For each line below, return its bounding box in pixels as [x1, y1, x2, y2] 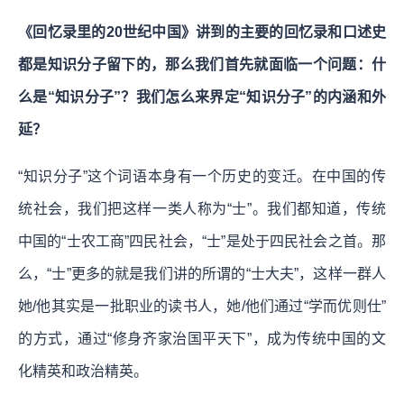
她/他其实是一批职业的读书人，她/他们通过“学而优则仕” [18, 298, 386, 314]
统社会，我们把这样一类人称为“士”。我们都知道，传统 [18, 200, 386, 216]
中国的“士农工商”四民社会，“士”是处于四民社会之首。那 [18, 233, 386, 249]
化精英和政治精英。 [18, 363, 148, 379]
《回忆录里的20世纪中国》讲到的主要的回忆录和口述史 [18, 23, 386, 40]
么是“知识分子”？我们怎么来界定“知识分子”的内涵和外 [18, 88, 386, 105]
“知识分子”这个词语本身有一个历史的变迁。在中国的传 [18, 168, 386, 184]
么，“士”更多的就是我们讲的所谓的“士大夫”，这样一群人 [18, 265, 386, 281]
